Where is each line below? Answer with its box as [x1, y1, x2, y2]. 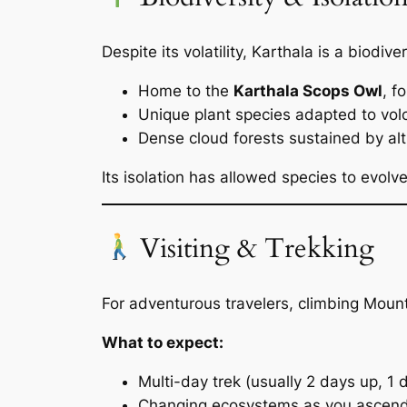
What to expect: [102, 333, 223, 352]
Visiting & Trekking [132, 230, 374, 267]
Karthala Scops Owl [233, 81, 382, 100]
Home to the [138, 81, 233, 100]
